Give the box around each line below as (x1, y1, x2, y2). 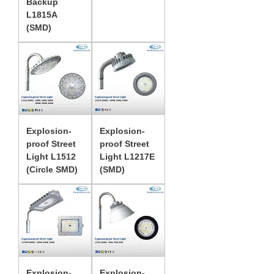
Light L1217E (100, 152, 155, 161)
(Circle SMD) (26, 165, 78, 174)
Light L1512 (26, 152, 76, 161)
